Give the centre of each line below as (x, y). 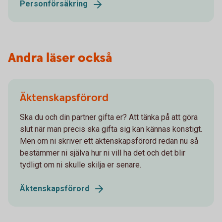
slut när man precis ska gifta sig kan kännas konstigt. (111, 129)
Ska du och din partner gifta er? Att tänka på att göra (109, 117)
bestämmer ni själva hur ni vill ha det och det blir (103, 153)
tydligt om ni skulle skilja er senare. (81, 165)
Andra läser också (60, 58)
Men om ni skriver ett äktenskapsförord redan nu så (109, 141)
